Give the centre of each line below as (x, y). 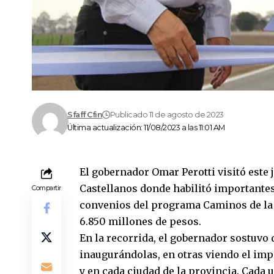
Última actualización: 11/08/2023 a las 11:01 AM (146, 128)
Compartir (46, 188)
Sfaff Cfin (85, 115)
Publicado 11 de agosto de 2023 (167, 115)
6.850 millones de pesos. (140, 221)
